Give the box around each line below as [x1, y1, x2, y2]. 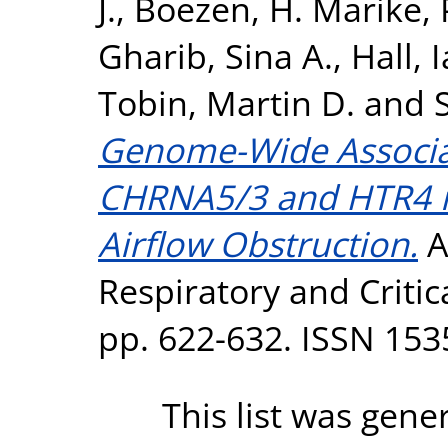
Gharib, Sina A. [98, 31, 333, 79]
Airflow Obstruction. [98, 219, 418, 267]
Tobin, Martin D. [98, 78, 355, 126]
